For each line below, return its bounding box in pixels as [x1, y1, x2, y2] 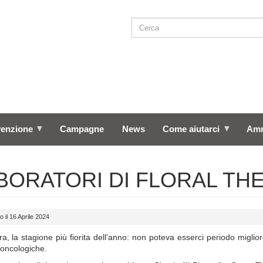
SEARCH [143, 22, 184, 33]
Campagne [59, 124, 104, 134]
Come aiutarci [163, 124, 220, 134]
